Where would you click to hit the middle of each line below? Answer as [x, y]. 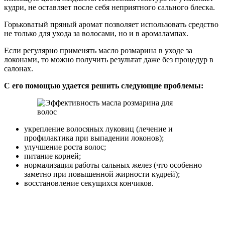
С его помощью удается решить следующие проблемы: [104, 85]
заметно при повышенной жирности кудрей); [102, 174]
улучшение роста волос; [65, 147]
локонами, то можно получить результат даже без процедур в [109, 59]
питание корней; [52, 156]
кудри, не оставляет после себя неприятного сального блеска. [109, 7]
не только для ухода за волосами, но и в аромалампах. [96, 33]
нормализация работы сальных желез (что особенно [113, 165]
